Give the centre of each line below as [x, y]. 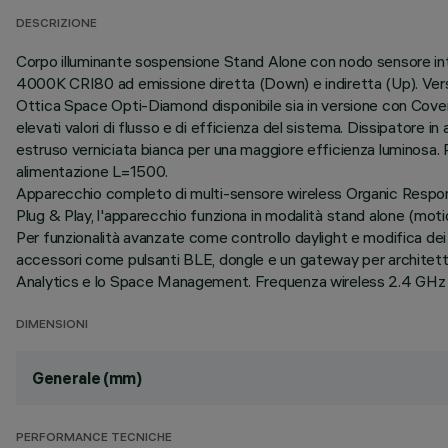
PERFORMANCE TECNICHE [94, 438]
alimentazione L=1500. [92, 171]
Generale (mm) [87, 378]
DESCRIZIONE [56, 24]
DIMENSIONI [52, 325]
